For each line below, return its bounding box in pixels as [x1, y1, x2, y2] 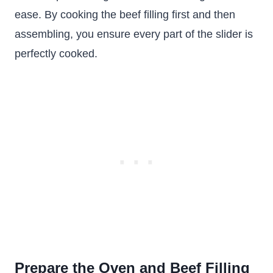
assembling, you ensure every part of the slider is [15, 28, 253, 40]
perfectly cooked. [15, 48, 97, 60]
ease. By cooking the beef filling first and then [15, 9, 235, 21]
